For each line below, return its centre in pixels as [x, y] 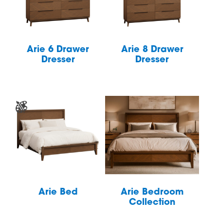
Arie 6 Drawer [58, 50]
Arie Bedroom [152, 193]
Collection [152, 203]
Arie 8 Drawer [152, 50]
